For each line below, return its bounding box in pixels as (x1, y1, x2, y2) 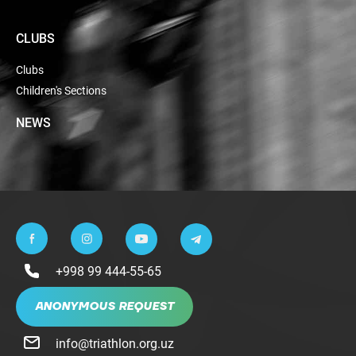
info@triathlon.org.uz (56, 334, 174, 351)
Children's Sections (16, 83, 106, 98)
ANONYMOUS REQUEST (35, 300, 174, 314)
